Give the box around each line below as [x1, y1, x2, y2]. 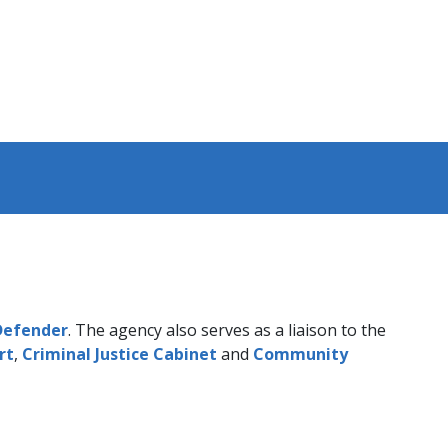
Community [253, 342, 348, 365]
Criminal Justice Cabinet [22, 342, 217, 365]
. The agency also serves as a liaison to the [68, 318, 386, 341]
